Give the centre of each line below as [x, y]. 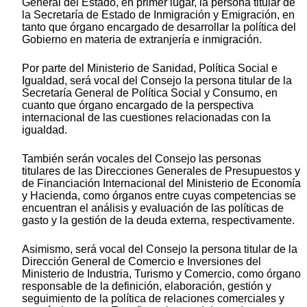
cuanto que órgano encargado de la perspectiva [138, 106]
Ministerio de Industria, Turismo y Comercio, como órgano [161, 274]
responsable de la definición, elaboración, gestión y [147, 286]
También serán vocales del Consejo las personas [142, 159]
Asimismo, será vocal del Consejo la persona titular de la [160, 249]
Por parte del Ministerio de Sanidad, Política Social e [150, 69]
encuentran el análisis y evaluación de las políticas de [153, 208]
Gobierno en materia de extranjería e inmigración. [142, 40]
